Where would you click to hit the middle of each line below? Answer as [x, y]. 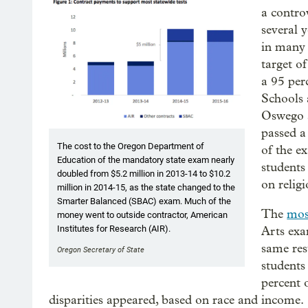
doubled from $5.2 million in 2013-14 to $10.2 [144, 174]
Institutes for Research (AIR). [114, 229]
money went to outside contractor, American [142, 215]
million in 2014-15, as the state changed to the [146, 188]
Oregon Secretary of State [101, 250]
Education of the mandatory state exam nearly [146, 160]
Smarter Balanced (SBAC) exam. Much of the [144, 201]
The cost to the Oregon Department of [131, 146]
